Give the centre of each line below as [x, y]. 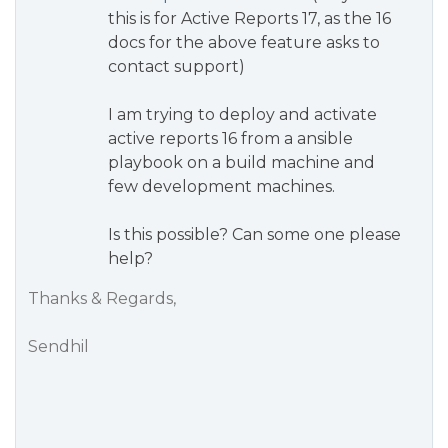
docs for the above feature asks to [244, 42]
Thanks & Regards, [102, 298]
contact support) [176, 66]
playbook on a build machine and [241, 162]
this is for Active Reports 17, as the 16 [249, 18]
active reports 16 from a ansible [230, 138]
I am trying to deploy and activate [242, 114]
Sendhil [58, 346]
